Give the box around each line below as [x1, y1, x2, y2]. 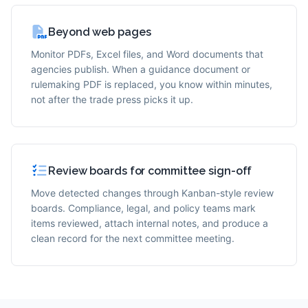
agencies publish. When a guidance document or [31, 63, 250, 75]
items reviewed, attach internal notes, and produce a [31, 217, 268, 229]
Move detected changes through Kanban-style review [31, 187, 274, 199]
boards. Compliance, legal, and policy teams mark [31, 202, 256, 214]
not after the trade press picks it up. [31, 93, 193, 105]
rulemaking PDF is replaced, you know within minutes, [31, 78, 272, 90]
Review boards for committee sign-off [48, 164, 252, 177]
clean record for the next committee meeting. [31, 232, 234, 244]
